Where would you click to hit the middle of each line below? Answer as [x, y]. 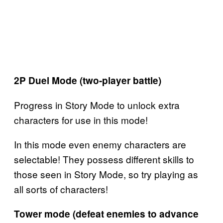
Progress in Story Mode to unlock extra [97, 105]
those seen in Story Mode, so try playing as [106, 174]
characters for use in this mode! [81, 120]
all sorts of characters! [61, 189]
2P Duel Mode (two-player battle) [88, 81]
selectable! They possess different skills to [104, 159]
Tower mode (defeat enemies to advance [106, 214]
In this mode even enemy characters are [100, 144]
